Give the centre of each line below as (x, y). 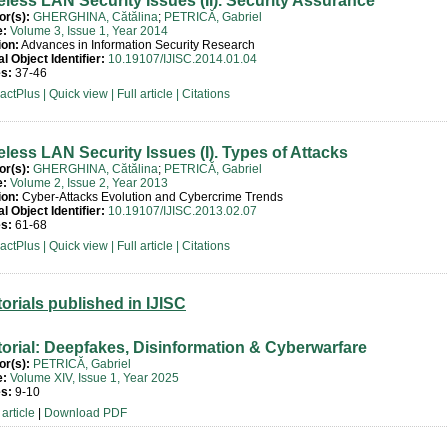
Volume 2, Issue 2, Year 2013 (89, 183)
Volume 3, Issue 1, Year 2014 (89, 31)
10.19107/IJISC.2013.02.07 (182, 211)
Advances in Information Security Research (137, 45)
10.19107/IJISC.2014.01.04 (182, 59)
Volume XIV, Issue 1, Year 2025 (94, 378)
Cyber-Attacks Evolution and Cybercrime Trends (151, 197)
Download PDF (85, 413)
